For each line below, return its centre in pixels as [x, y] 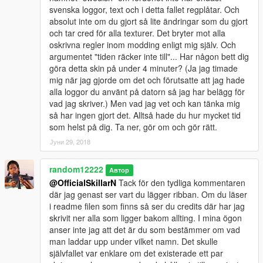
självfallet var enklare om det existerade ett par [136, 253]
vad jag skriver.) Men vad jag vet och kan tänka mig [145, 103]
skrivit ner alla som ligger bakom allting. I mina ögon [146, 218]
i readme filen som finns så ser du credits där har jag [147, 206]
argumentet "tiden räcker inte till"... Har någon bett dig [149, 56]
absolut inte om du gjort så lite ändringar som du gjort [149, 21]
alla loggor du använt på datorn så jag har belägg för [147, 91]
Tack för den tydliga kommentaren [181, 182]
